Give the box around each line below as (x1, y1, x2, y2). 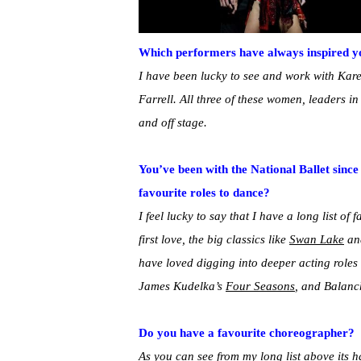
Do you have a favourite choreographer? (139, 326, 355, 339)
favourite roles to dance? (139, 185, 270, 199)
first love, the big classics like (139, 232, 289, 246)
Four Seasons (226, 279, 295, 293)
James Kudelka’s (139, 279, 226, 293)
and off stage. (139, 115, 207, 129)
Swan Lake (289, 232, 344, 246)
